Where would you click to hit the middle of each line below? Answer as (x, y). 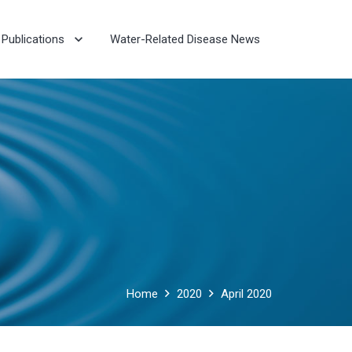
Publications (33, 39)
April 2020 (246, 294)
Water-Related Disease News (185, 39)
